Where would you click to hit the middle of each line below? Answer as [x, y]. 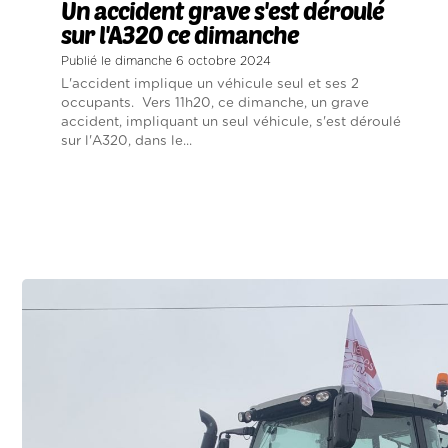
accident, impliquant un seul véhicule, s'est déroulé [231, 122]
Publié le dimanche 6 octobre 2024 [166, 61]
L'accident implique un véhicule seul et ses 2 [210, 84]
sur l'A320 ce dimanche [180, 35]
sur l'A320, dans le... [126, 141]
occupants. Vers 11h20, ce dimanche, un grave [215, 103]
